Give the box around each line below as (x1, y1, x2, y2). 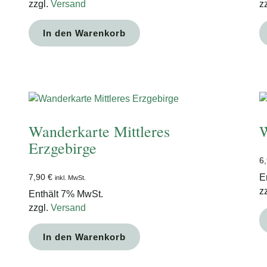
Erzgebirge (29, 137, 97, 158)
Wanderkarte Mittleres (29, 120, 170, 141)
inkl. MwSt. (55, 174, 86, 182)
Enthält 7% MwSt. (29, 189, 103, 200)
